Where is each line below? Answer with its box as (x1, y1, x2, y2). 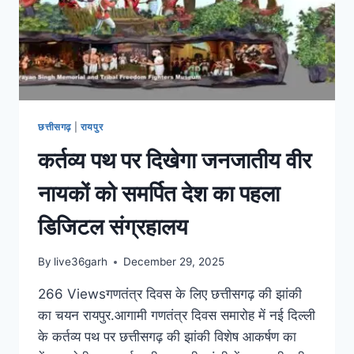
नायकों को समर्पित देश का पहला (38, 179, 280, 207)
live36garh (54, 255, 108, 269)
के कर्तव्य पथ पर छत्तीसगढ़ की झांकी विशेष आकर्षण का (38, 329, 296, 345)
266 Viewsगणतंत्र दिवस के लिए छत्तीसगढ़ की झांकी (38, 286, 302, 303)
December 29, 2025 (123, 255, 225, 269)
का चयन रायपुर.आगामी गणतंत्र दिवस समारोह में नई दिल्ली (38, 307, 315, 324)
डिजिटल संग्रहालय (38, 213, 188, 240)
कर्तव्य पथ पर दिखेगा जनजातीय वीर (38, 146, 311, 174)
